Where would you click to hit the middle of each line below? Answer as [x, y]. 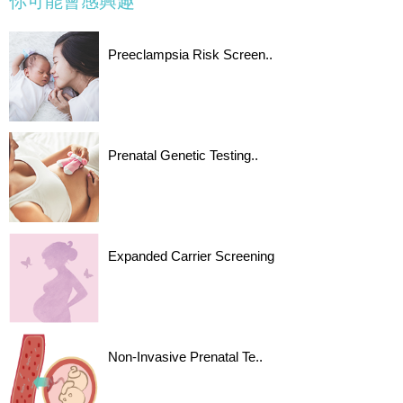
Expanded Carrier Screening [191, 255]
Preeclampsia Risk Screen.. [190, 54]
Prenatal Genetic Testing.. [183, 155]
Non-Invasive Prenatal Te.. [185, 356]
